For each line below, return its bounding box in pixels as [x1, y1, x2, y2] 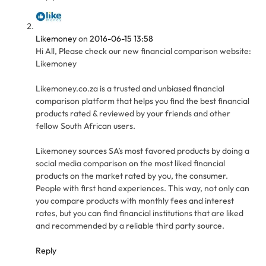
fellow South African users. [36, 120, 135, 131]
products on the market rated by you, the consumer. [36, 170, 228, 181]
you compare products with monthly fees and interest [36, 195, 234, 206]
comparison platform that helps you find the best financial [36, 95, 249, 106]
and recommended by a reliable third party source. [36, 220, 224, 231]
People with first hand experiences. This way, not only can [36, 182, 249, 194]
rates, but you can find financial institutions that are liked [36, 207, 243, 218]
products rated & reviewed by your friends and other [36, 107, 230, 119]
